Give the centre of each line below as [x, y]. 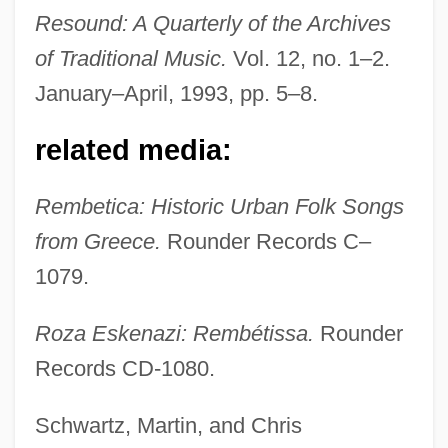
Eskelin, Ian [56, 318]
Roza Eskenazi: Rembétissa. [174, 333]
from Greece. [97, 241]
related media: [133, 149]
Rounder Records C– [265, 241]
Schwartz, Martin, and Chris [168, 425]
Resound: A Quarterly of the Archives [212, 23]
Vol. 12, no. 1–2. [308, 58]
